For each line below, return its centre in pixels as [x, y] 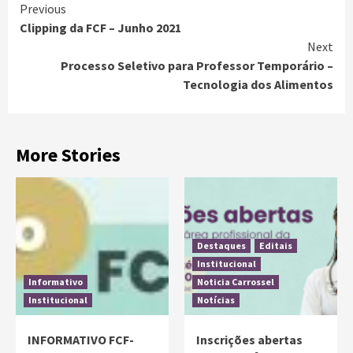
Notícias [216, 300]
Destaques [221, 245]
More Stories [68, 155]
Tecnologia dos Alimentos [258, 84]
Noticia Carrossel [236, 282]
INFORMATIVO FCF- [81, 340]
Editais [276, 245]
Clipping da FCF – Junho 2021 [100, 28]
